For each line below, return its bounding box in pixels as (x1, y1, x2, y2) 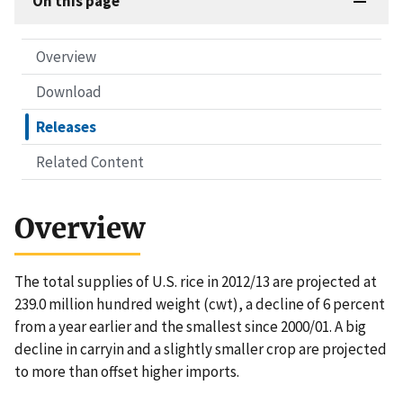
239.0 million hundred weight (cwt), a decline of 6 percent (14, 294, 385, 315)
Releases (36, 117, 96, 138)
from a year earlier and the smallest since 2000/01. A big (14, 317, 366, 337)
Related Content (36, 152, 144, 173)
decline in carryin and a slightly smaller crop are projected (14, 339, 387, 360)
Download (36, 82, 102, 103)
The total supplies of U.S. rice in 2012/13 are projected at (14, 272, 377, 292)
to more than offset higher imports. (14, 362, 239, 382)
